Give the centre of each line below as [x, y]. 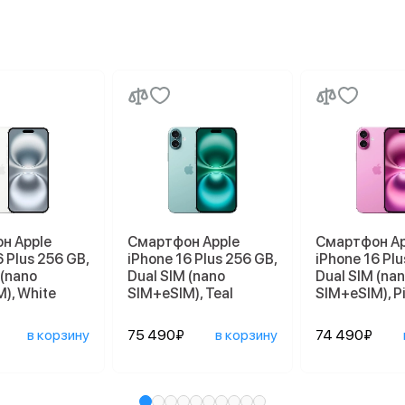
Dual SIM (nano [176, 276]
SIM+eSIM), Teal [180, 293]
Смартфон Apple [184, 242]
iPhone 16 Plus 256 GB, [202, 259]
